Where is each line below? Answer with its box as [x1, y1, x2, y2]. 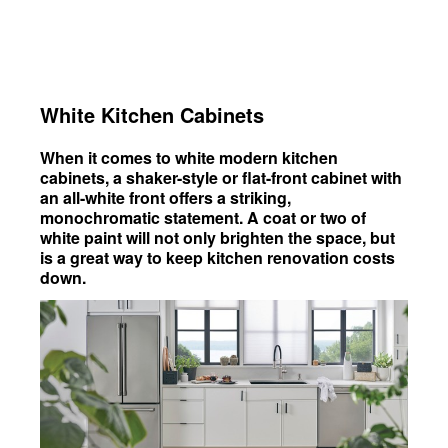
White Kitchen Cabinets [40, 100, 264, 130]
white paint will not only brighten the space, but [40, 226, 395, 250]
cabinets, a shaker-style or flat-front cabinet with [40, 166, 402, 190]
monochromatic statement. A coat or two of [40, 206, 366, 230]
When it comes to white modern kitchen [40, 146, 338, 170]
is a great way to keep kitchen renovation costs [40, 246, 395, 270]
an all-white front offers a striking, [40, 186, 291, 210]
